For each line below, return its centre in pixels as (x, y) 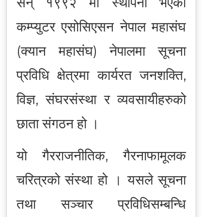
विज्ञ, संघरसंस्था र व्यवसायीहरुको (101, 99)
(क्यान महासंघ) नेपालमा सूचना (101, 51)
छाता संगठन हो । (58, 123)
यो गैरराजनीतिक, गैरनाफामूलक (101, 155)
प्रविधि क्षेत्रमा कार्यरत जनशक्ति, (101, 75)
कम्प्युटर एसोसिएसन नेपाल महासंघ (101, 26)
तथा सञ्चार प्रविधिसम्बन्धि (101, 204)
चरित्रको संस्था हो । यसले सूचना (101, 179)
